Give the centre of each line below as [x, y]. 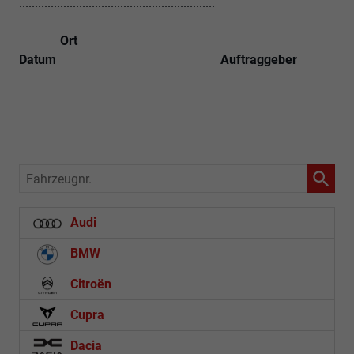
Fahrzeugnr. [53, 175]
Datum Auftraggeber [158, 60]
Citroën [89, 284]
